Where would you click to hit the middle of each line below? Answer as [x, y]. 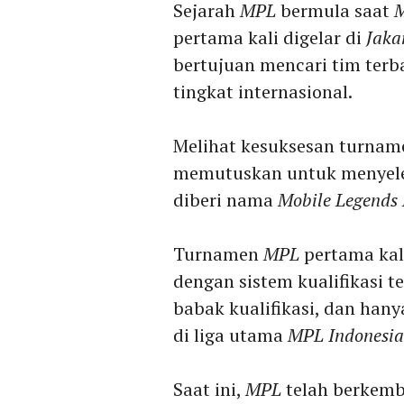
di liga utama [230, 335]
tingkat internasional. [263, 92]
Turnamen [218, 254]
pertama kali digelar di [270, 38]
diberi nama [225, 200]
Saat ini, [209, 390]
